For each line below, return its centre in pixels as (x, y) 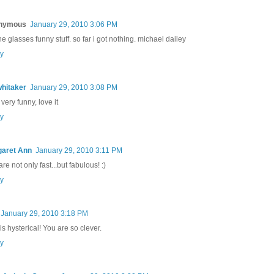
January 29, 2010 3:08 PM (74, 87)
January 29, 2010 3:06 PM (74, 24)
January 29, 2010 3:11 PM (79, 150)
